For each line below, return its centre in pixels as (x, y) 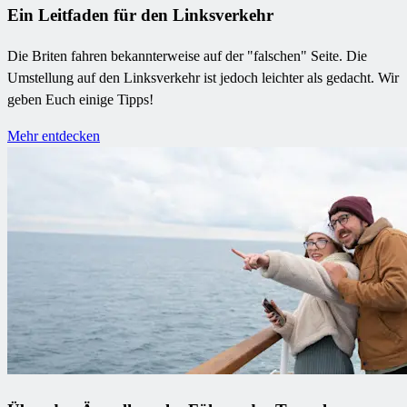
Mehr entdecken (54, 135)
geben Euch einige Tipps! (80, 99)
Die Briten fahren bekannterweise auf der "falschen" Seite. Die (187, 55)
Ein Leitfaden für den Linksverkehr (140, 15)
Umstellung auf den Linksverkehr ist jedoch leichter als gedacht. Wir (203, 77)
